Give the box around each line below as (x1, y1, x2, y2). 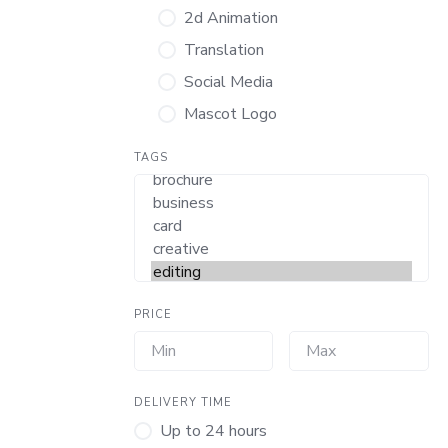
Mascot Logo (184, 103, 278, 125)
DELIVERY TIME (134, 395, 232, 410)
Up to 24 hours (160, 420, 268, 442)
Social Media (184, 71, 274, 93)
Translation (184, 39, 265, 61)
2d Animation (184, 7, 279, 29)
